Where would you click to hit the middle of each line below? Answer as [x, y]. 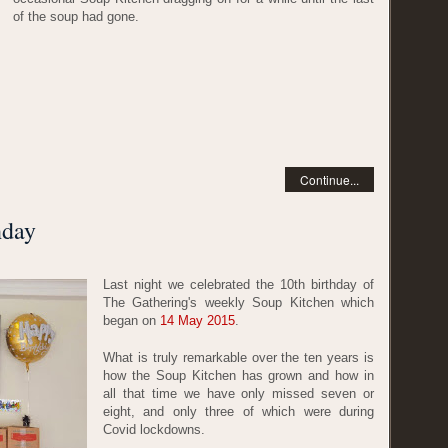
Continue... [329, 179]
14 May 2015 [197, 320]
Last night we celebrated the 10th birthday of [238, 284]
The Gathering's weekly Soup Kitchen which [238, 302]
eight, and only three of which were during [238, 412]
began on [131, 320]
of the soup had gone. [76, 17]
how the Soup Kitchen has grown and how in [238, 376]
